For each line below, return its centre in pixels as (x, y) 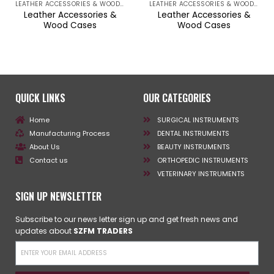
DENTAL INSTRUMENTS (193, 133)
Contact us (48, 160)
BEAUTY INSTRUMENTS (193, 146)
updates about (44, 231)
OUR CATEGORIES (177, 98)
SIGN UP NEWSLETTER (58, 196)
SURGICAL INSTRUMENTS (198, 120)
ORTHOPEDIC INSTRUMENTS (202, 160)
